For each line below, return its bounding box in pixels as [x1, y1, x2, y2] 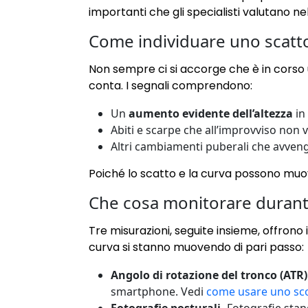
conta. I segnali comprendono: [89, 78, 252, 94]
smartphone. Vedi [111, 284, 206, 300]
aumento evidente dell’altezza [129, 106, 293, 122]
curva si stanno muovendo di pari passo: [89, 239, 304, 256]
